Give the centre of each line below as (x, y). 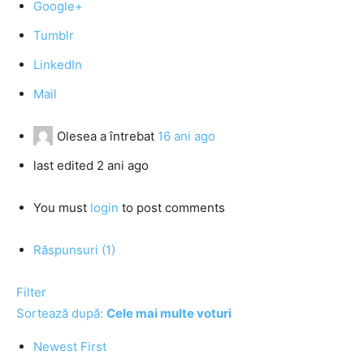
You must (62, 208)
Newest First (70, 347)
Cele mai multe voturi (169, 313)
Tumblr (54, 35)
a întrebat (127, 136)
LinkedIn (58, 65)
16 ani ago (186, 136)
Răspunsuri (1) (74, 250)
